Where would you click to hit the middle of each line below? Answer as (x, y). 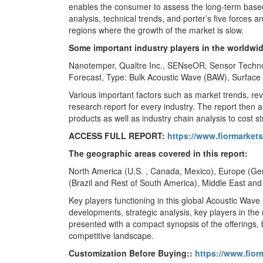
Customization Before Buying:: (132, 253)
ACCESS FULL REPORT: (118, 136)
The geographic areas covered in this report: (158, 153)
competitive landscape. (111, 235)
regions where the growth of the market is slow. (156, 30)
